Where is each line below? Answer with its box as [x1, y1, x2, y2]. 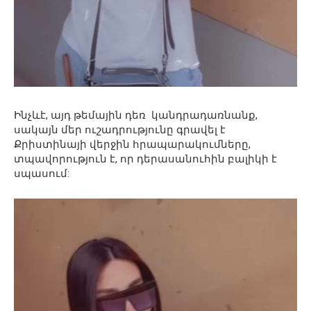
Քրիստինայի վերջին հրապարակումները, [14, 137, 251, 151]
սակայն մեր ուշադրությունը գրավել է [14, 123, 228, 136]
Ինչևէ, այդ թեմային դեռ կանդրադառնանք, [14, 108, 258, 121]
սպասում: [14, 167, 69, 180]
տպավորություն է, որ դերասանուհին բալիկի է [14, 152, 277, 165]
